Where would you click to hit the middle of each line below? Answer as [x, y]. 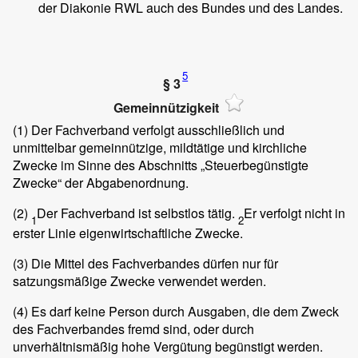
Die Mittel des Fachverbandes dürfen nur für [153, 264]
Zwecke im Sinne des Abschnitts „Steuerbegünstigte [161, 165]
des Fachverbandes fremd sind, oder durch [133, 329]
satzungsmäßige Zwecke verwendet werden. [139, 281]
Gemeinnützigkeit [166, 107]
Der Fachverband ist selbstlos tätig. [137, 213]
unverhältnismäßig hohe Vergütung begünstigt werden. [168, 347]
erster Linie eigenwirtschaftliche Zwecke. [128, 233]
